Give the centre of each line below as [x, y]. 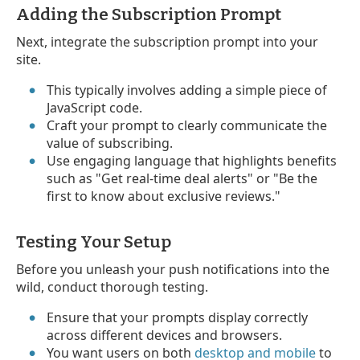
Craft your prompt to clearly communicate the [187, 125]
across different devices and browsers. [165, 335]
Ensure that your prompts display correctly [178, 317]
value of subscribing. [110, 143]
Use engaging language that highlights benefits [192, 160]
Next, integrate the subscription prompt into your [167, 41]
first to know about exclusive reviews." [164, 196]
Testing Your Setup [94, 241]
